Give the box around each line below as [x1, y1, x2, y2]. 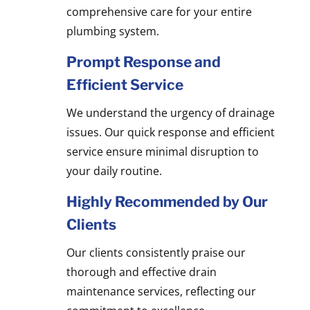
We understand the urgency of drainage [66, 104, 275, 120]
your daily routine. [66, 163, 162, 179]
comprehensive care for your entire [66, 3, 252, 19]
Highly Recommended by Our [66, 192, 268, 210]
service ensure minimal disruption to [66, 143, 259, 159]
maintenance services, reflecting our [66, 283, 256, 299]
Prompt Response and [66, 53, 221, 71]
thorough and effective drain [66, 264, 217, 280]
